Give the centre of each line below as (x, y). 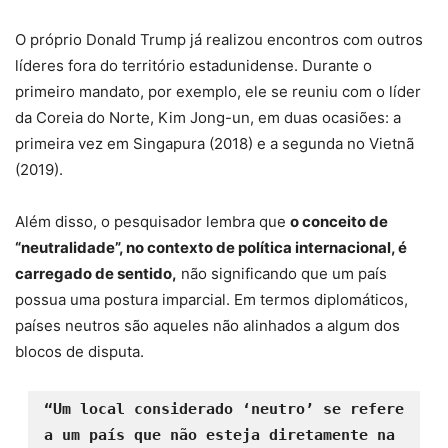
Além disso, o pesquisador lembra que (152, 222)
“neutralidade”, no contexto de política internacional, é (211, 248)
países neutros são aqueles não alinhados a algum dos (207, 326)
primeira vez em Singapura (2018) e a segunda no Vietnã (214, 144)
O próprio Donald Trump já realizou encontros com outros (219, 40)
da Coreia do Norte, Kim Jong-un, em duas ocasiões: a (208, 118)
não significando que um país (282, 274)
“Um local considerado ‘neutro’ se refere (223, 409)
